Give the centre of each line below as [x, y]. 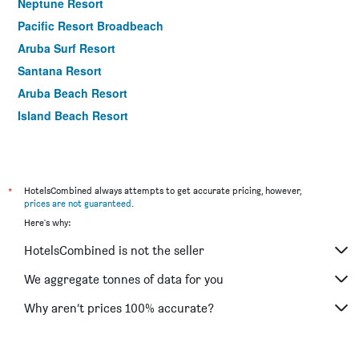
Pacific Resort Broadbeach [91, 26]
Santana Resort [60, 71]
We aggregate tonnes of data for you [124, 279]
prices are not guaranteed [78, 204]
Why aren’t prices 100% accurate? [119, 308]
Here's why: [47, 223]
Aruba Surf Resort [67, 48]
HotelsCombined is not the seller [114, 250]
